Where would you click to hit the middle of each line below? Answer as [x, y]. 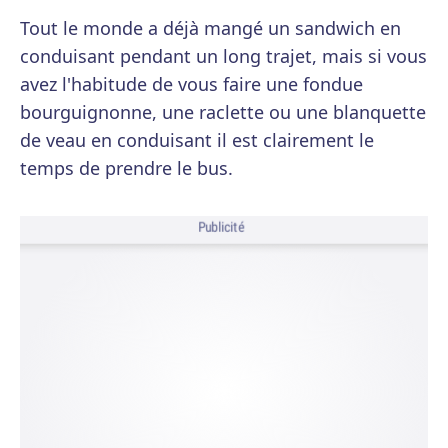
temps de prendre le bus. [126, 168]
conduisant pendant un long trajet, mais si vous [223, 56]
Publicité [221, 227]
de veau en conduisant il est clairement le [197, 140]
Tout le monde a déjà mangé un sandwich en [210, 28]
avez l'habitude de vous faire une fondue [191, 84]
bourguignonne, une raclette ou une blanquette [223, 112]
